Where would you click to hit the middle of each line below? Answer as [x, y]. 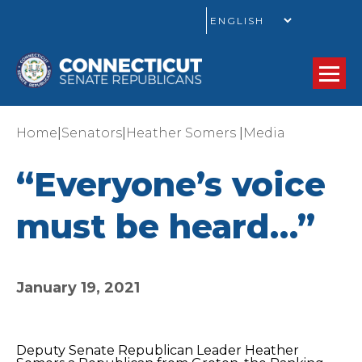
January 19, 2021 [78, 288]
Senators [92, 133]
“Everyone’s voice [171, 184]
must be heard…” [166, 226]
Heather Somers [183, 133]
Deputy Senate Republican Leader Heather [158, 350]
